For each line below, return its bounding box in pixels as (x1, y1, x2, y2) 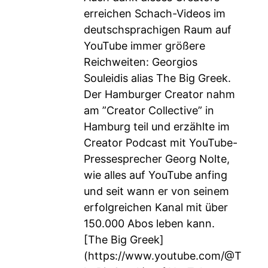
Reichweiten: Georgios (84, 56, 197, 68)
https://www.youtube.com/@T (88, 249, 242, 262)
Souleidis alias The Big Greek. (84, 72, 231, 84)
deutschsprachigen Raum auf (84, 23, 232, 36)
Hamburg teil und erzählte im (84, 120, 230, 133)
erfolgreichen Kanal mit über (84, 201, 228, 214)
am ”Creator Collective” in (84, 104, 214, 117)
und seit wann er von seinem (84, 185, 229, 197)
